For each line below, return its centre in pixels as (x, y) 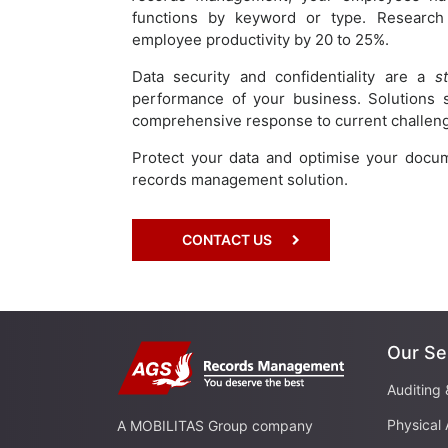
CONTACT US (227, 239)
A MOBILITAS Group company (215, 425)
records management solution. (240, 179)
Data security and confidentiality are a (283, 76)
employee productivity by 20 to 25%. (260, 39)
